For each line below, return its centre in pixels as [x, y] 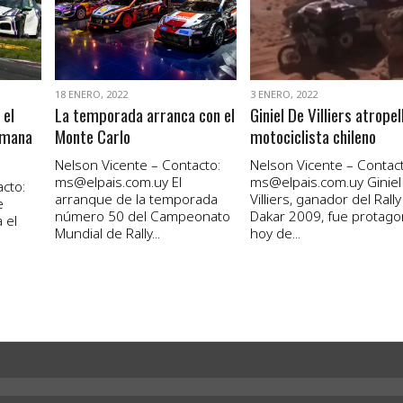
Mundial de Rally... [107, 233]
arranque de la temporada [136, 199]
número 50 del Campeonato [142, 216]
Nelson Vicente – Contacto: [137, 165]
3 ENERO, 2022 [283, 94]
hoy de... [275, 233]
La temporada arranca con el [144, 115]
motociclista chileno [313, 137]
